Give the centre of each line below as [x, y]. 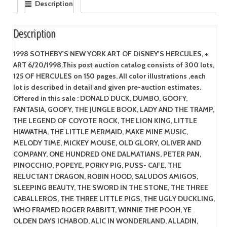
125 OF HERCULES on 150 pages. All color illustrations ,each [109, 76]
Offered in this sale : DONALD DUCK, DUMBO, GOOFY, [100, 98]
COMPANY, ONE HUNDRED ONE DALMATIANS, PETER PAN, [107, 154]
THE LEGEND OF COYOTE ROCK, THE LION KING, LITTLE [105, 120]
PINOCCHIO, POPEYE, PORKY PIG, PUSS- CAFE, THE [97, 165]
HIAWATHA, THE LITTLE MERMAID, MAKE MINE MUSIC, [100, 131]
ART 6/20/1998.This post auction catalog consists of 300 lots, [113, 65]
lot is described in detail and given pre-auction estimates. [107, 87]
